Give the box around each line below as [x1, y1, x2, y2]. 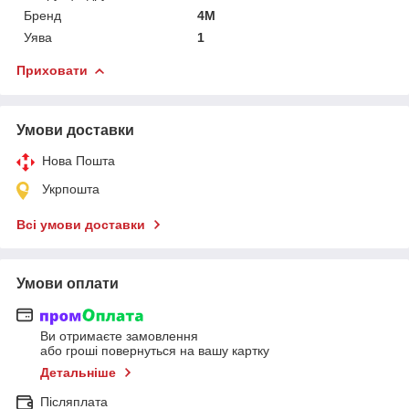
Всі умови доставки [16, 216, 145, 232]
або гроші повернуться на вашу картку [40, 343, 269, 359]
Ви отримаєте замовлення [40, 329, 198, 344]
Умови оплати [16, 275, 119, 291]
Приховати [16, 62, 88, 78]
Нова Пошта [42, 152, 115, 168]
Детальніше [40, 365, 116, 381]
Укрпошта [42, 181, 100, 196]
